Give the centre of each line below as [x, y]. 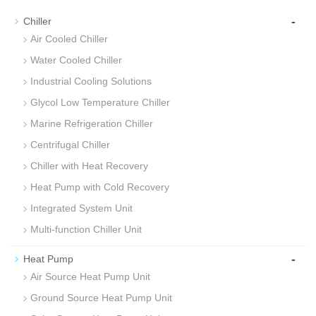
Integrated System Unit [81, 208]
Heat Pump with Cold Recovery [100, 187]
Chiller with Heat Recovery [89, 166]
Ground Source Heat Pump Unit [101, 298]
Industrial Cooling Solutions [91, 81]
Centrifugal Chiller [70, 145]
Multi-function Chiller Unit [86, 229]
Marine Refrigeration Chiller [92, 123]
